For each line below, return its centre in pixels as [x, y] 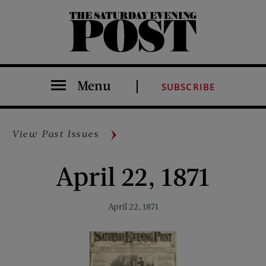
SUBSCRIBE [188, 87]
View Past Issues [56, 133]
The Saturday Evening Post [78, 51]
